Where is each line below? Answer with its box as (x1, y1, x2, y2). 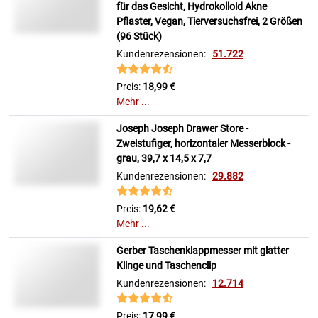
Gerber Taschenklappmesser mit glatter (116, 245, 289, 257)
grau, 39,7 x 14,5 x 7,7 (116, 153, 212, 165)
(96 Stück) (116, 31, 162, 43)
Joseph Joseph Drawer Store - (116, 123, 248, 135)
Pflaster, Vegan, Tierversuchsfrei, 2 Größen (116, 16, 302, 28)
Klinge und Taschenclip (116, 260, 216, 272)
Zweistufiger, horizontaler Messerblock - (116, 138, 290, 150)
